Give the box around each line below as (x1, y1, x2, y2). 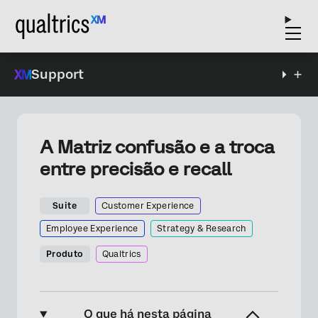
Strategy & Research (156, 224, 246, 234)
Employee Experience (46, 224, 138, 234)
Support (31, 67, 84, 82)
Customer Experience (102, 201, 194, 211)
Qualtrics (102, 249, 141, 259)
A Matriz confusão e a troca (40, 136, 275, 158)
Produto (46, 249, 84, 259)
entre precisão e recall (40, 158, 231, 180)
